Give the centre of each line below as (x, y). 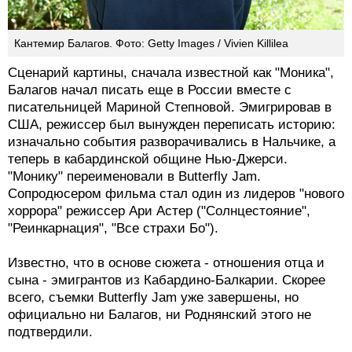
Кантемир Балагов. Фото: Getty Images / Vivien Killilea (151, 246)
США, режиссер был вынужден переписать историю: (172, 327)
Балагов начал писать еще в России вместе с (150, 292)
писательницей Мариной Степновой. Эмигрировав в (170, 310)
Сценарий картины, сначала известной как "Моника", (171, 275)
